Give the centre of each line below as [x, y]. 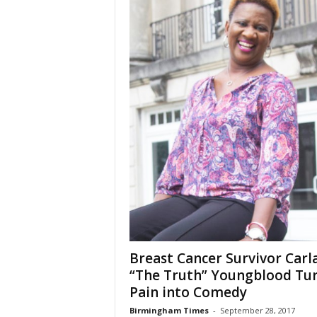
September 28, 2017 [257, 310]
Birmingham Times [169, 310]
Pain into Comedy [188, 292]
